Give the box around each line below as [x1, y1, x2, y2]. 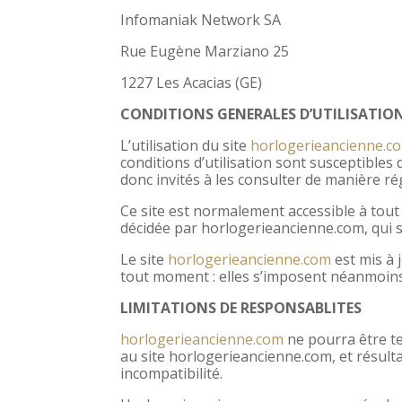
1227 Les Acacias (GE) [120, 72, 263, 92]
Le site [120, 249, 169, 269]
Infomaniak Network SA [120, 9, 282, 30]
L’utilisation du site [120, 135, 251, 155]
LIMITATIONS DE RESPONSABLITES [120, 297, 363, 318]
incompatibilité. [120, 363, 223, 383]
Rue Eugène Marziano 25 [120, 40, 290, 61]
